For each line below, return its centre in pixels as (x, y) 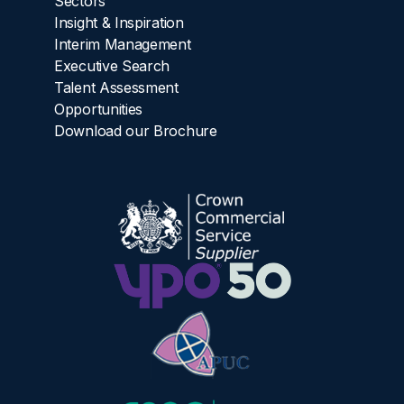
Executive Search (112, 65)
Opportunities (99, 109)
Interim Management (123, 44)
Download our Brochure (136, 130)
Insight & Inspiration (119, 22)
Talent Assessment (116, 87)
